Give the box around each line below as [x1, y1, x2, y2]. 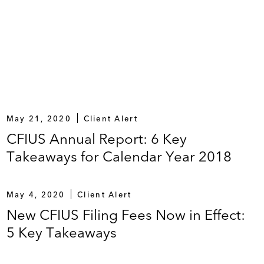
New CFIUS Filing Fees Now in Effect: [6, 206, 245, 223]
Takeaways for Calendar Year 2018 [6, 147, 232, 165]
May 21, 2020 [6, 113, 71, 123]
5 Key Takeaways [6, 223, 117, 241]
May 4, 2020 [6, 189, 65, 199]
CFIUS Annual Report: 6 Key [6, 130, 187, 147]
